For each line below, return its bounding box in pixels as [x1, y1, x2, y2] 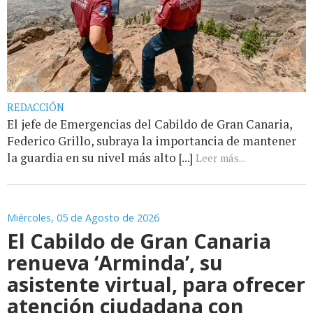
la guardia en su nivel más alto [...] [7, 149, 196, 166]
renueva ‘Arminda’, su [7, 248, 223, 276]
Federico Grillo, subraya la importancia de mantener [7, 132, 296, 149]
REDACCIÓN [7, 100, 64, 114]
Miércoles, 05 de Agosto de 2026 [7, 210, 159, 224]
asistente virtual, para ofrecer [7, 270, 305, 298]
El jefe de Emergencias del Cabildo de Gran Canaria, [7, 115, 292, 132]
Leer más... [196, 150, 245, 165]
